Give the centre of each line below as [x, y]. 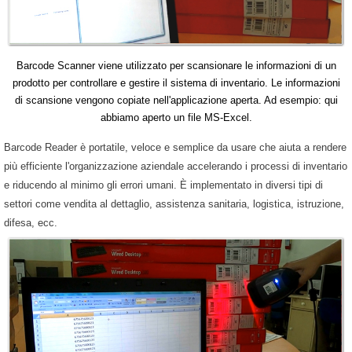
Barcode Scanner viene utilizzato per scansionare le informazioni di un [176, 66]
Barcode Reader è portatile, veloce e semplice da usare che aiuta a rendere [175, 148]
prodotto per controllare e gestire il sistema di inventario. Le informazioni [176, 83]
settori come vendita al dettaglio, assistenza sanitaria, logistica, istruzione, [174, 204]
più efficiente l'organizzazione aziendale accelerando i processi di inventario [176, 167]
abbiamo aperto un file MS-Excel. [176, 118]
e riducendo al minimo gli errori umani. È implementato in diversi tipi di [163, 185]
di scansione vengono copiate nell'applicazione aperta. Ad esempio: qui [176, 101]
